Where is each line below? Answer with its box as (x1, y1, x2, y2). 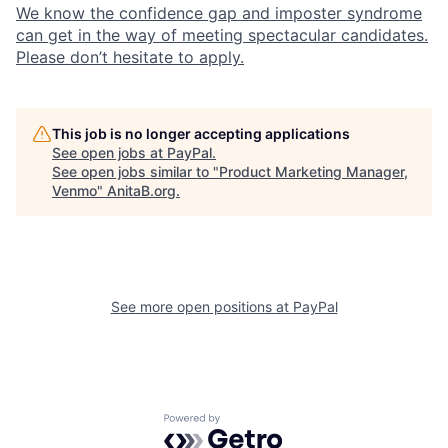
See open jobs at (52, 144, 167, 161)
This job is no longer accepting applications (52, 125, 350, 142)
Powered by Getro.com (163, 413, 339, 433)
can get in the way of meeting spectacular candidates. (16, 25, 428, 45)
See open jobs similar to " (52, 163, 219, 180)
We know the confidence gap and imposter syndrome (16, 3, 422, 23)
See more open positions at (110, 298, 293, 315)
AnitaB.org (107, 182, 176, 199)
